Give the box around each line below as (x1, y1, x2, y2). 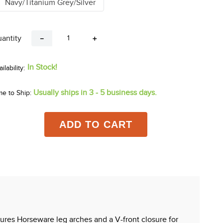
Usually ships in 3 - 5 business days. (33, 88, 157, 97)
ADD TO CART (59, 118, 132, 130)
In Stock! (27, 62, 57, 72)
